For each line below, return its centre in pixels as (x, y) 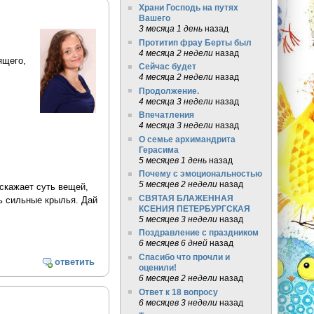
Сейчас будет (167, 67)
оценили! (157, 267)
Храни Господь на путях (188, 8)
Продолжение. (169, 90)
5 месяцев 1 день (172, 160)
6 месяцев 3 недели (178, 302)
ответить (75, 261)
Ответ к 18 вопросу (178, 292)
